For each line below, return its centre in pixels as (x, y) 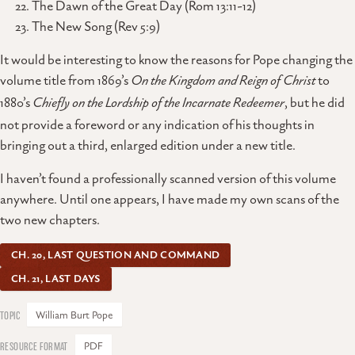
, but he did (315, 103)
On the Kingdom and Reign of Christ (223, 82)
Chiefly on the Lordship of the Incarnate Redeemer (158, 104)
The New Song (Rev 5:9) (96, 27)
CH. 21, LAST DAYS (56, 279)
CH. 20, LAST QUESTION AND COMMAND (116, 256)
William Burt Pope (75, 316)
